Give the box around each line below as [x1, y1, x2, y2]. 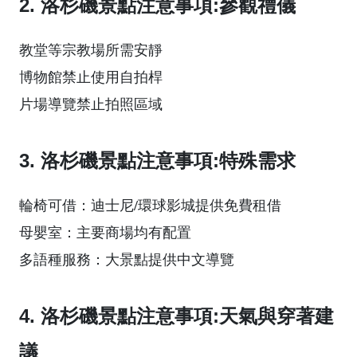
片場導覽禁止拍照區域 [19, 93, 163, 113]
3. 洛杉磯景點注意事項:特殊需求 [19, 149, 296, 171]
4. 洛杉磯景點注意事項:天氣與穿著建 [19, 304, 334, 327]
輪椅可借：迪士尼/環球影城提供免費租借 [19, 194, 281, 214]
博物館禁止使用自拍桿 [19, 66, 163, 86]
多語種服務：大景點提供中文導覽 [19, 249, 234, 269]
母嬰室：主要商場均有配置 [19, 222, 191, 241]
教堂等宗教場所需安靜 [19, 39, 163, 59]
